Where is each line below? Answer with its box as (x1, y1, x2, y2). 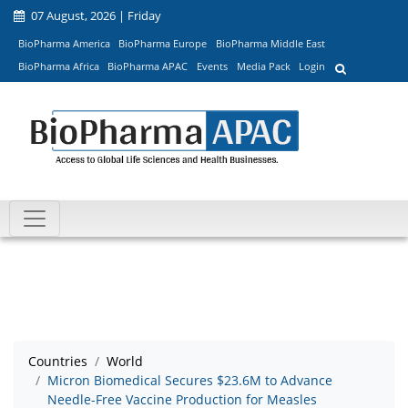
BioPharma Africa (17, 59, 99, 74)
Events (196, 59, 228, 74)
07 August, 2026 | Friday (28, 7, 161, 24)
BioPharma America (17, 36, 110, 50)
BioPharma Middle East (215, 36, 325, 50)
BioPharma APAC (107, 59, 189, 74)
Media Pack (236, 59, 291, 74)
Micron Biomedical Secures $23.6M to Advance (47, 372, 332, 390)
